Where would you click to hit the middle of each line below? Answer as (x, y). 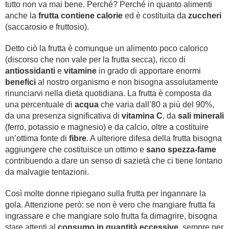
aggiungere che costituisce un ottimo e (76, 150)
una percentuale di (40, 105)
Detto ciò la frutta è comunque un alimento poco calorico (107, 48)
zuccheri (205, 16)
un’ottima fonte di (37, 138)
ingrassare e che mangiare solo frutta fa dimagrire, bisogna (111, 216)
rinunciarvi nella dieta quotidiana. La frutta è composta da (108, 93)
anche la (22, 16)
